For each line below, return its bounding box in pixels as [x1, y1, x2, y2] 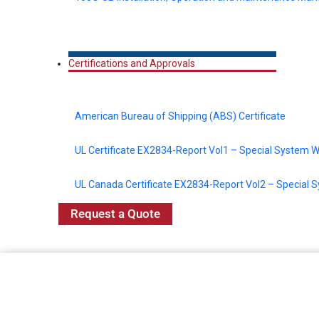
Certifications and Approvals [68, 58, 195, 69]
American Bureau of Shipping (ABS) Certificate [75, 110, 286, 122]
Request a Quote [70, 206, 160, 221]
